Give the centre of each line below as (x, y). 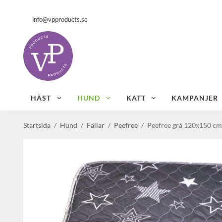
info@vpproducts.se (55, 19)
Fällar (96, 125)
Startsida (37, 125)
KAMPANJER (195, 98)
